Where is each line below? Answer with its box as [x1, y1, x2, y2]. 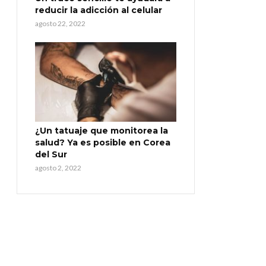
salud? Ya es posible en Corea [35, 137, 170, 148]
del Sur [35, 148, 67, 160]
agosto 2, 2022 [35, 163, 81, 172]
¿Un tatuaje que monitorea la [35, 125, 168, 136]
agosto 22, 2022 [35, 19, 85, 28]
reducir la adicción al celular [35, 5, 162, 16]
